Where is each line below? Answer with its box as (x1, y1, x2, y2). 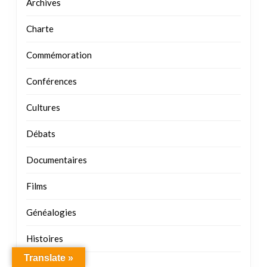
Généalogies (26, 208, 76, 219)
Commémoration (26, 51, 92, 62)
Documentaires (26, 156, 87, 167)
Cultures (26, 103, 60, 114)
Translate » (24, 253, 73, 263)
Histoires (26, 234, 63, 246)
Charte (26, 24, 54, 36)
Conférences (26, 77, 77, 88)
